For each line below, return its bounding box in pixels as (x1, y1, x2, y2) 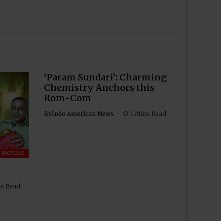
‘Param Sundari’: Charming (43, 72, 167, 83)
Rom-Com (43, 92, 91, 104)
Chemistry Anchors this (43, 82, 154, 93)
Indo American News (51, 110, 114, 117)
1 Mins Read (130, 110, 166, 117)
